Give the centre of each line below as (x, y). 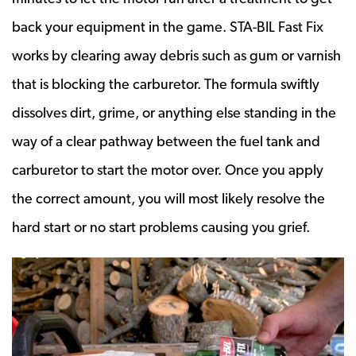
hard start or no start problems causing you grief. (161, 226)
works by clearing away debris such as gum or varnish (176, 55)
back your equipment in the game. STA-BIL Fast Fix (168, 26)
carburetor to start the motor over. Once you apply (168, 169)
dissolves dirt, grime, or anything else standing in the (174, 112)
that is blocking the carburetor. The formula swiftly (166, 83)
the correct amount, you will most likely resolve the (168, 198)
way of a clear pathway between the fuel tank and (166, 141)
